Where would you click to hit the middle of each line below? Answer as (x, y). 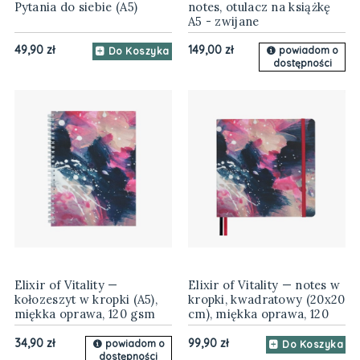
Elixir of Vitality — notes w (264, 285)
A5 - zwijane (223, 21)
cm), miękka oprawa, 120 (258, 314)
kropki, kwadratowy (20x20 (266, 300)
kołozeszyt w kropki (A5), (86, 300)
